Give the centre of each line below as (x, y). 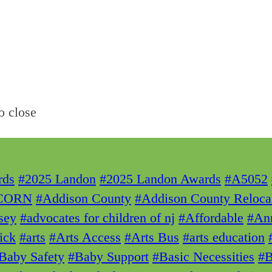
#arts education (224, 237)
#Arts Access (85, 237)
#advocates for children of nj (97, 218)
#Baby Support (108, 257)
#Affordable (211, 218)
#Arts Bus (152, 237)
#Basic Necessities (203, 257)
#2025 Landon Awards (160, 179)
